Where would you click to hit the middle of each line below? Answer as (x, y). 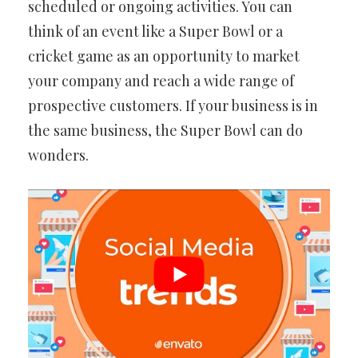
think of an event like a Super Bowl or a (155, 32)
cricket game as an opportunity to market (164, 56)
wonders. (58, 155)
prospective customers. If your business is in (173, 106)
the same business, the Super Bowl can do (165, 131)
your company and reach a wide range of (161, 81)
